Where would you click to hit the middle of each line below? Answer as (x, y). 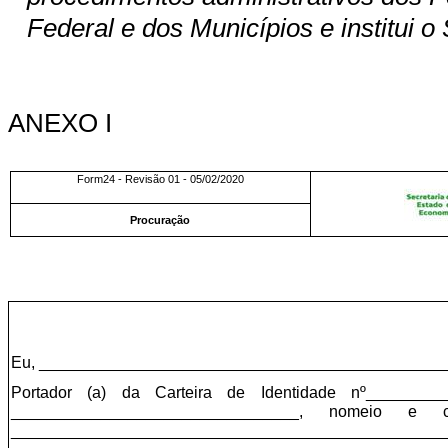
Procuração (160, 220)
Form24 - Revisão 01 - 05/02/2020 (160, 179)
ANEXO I (60, 123)
